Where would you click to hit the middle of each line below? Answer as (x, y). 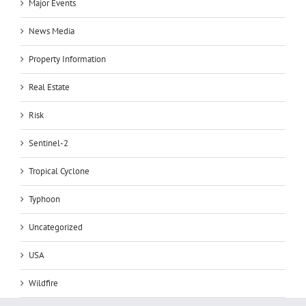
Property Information (67, 59)
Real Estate (49, 87)
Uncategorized (56, 227)
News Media (52, 31)
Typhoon (44, 199)
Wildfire (43, 283)
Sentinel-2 (48, 143)
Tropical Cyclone (59, 171)
